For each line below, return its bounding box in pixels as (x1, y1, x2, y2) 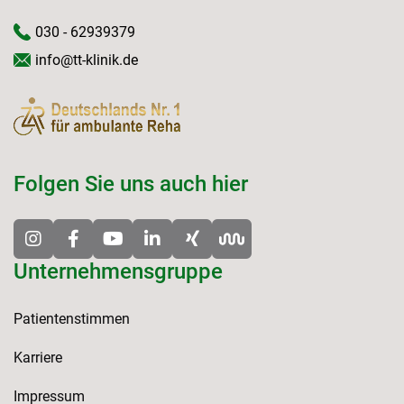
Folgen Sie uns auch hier (14, 171, 248, 197)
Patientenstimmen (14, 310, 130, 328)
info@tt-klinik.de (35, 51, 138, 69)
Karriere (14, 349, 62, 367)
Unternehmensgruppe (14, 259, 223, 285)
